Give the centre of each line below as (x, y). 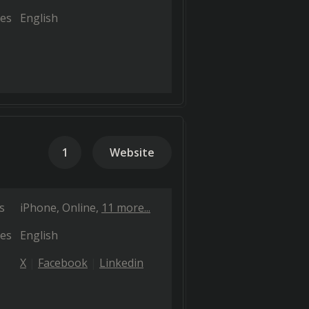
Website (132, 152)
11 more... (126, 208)
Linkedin (121, 263)
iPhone (38, 208)
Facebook (63, 263)
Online (79, 208)
